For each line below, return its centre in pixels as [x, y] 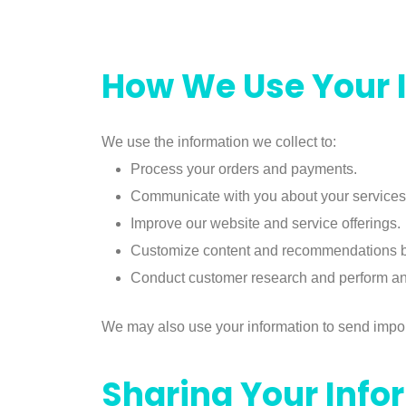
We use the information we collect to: [219, 142]
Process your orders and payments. [244, 169]
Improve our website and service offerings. [266, 224]
